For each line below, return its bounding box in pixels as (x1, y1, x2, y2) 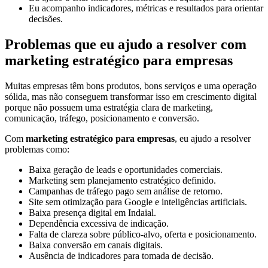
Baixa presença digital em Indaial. (29, 207, 156, 218)
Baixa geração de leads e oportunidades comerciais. (29, 164, 223, 175)
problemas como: (5, 144, 69, 154)
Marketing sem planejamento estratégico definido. (29, 175, 216, 185)
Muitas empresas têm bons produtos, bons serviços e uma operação (5, 80, 257, 91)
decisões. (29, 13, 63, 24)
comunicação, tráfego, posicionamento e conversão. (5, 112, 199, 123)
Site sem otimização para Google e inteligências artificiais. (29, 196, 247, 207)
